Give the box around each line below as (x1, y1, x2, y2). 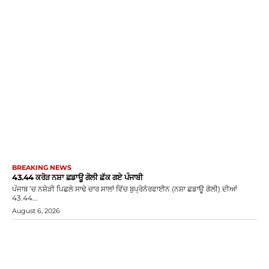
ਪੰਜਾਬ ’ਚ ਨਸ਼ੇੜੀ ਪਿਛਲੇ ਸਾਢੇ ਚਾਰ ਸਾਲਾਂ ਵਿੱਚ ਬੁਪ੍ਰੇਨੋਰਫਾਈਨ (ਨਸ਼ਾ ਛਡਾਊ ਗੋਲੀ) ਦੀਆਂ (12, 184, 237, 194)
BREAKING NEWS (12, 163, 71, 172)
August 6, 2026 (12, 207, 60, 216)
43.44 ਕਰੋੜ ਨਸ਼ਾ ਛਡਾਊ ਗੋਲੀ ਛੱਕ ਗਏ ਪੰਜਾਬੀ (12, 172, 145, 183)
